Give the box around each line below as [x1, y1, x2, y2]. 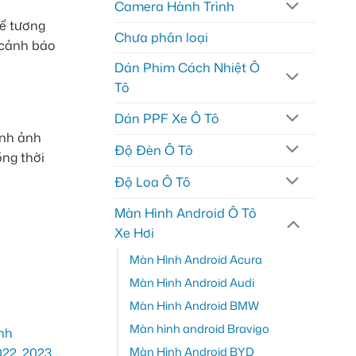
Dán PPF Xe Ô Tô [114, 110, 219, 128]
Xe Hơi [114, 223, 154, 242]
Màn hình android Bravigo [129, 319, 269, 337]
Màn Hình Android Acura [129, 250, 262, 268]
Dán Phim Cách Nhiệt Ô [114, 59, 260, 77]
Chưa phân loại [114, 29, 208, 47]
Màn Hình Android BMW [129, 296, 259, 314]
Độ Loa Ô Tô [114, 172, 191, 191]
